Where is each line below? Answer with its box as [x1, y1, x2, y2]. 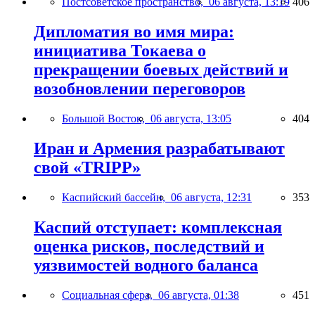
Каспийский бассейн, [62, 191, 171, 203]
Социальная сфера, [62, 288, 158, 301]
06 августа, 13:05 [150, 112, 231, 125]
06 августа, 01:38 [158, 288, 239, 301]
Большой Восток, [62, 112, 150, 125]
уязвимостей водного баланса [34, 255, 258, 274]
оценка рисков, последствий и [34, 236, 264, 255]
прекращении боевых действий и [34, 60, 288, 79]
